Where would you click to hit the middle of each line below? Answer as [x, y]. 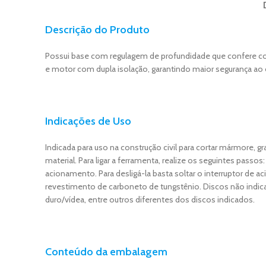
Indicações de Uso [88, 121]
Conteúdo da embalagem [106, 251]
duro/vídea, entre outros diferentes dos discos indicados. [150, 199]
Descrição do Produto [97, 29]
